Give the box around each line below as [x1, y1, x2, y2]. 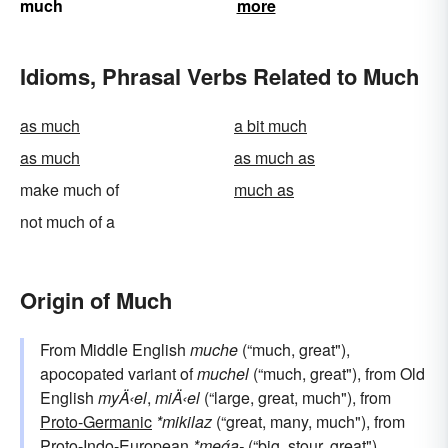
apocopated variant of [40, 361, 197, 385]
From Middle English [40, 337, 190, 361]
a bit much [234, 113, 307, 137]
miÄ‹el [155, 385, 200, 409]
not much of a [20, 209, 115, 233]
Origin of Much [20, 283, 172, 316]
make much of [20, 177, 119, 201]
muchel [197, 361, 249, 385]
